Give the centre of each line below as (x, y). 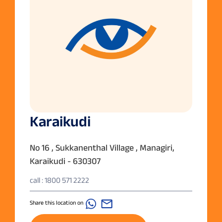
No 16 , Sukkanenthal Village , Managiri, (102, 148)
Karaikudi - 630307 (65, 161)
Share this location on (56, 203)
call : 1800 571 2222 (59, 180)
